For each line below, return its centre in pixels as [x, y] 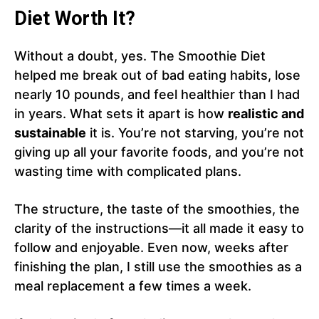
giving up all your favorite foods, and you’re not [159, 152]
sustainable [50, 133]
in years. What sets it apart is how [121, 114]
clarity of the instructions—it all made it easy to [159, 229]
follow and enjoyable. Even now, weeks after [151, 248]
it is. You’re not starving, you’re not [195, 133]
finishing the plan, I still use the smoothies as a [158, 267]
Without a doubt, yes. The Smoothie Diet [140, 56]
